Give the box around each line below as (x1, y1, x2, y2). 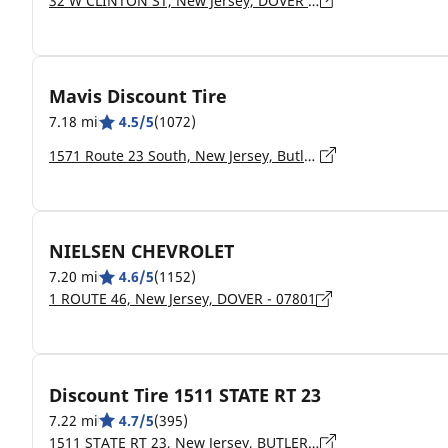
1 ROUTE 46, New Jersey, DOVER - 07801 (49, 289, 316, 308)
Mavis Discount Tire (49, 84, 227, 108)
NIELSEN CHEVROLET (49, 239, 234, 263)
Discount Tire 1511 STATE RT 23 (49, 382, 321, 407)
